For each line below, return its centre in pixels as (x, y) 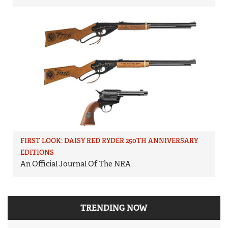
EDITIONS (37, 153)
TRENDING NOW (114, 208)
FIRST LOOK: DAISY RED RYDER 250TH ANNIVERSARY (109, 141)
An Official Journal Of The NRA (76, 164)
